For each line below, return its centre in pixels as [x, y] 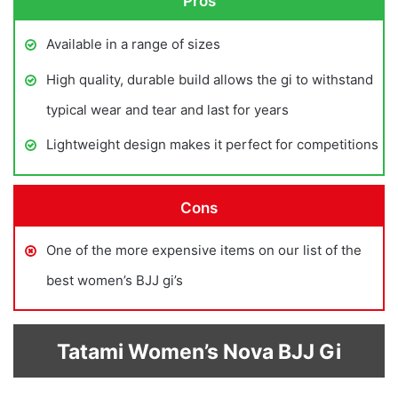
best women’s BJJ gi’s [115, 281]
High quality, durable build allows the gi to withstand [210, 79]
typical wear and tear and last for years [167, 109]
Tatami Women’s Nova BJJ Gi [199, 352]
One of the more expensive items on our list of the [204, 251]
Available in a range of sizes [133, 44]
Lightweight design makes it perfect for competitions [212, 144]
